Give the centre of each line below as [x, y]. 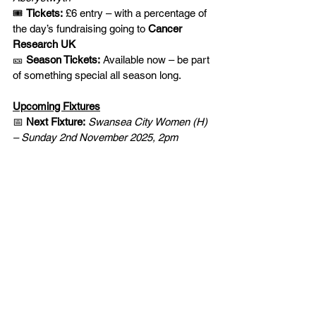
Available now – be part [156, 60]
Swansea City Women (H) [149, 122]
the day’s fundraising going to [80, 29]
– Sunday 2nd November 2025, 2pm [95, 137]
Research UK [44, 44]
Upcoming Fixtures [56, 106]
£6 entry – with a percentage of [136, 13]
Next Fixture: [56, 122]
